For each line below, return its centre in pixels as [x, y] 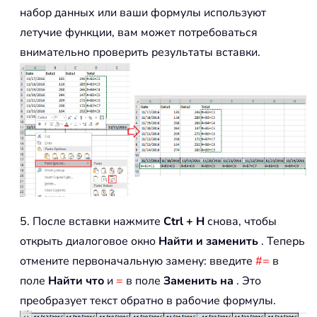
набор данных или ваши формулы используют [143, 13]
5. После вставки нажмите [92, 221]
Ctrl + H [184, 221]
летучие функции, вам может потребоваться [139, 33]
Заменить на [198, 281]
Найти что [76, 281]
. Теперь [282, 241]
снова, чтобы [241, 221]
